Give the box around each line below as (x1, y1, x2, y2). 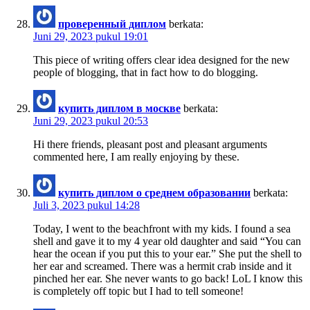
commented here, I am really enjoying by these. (33, 150, 239, 163)
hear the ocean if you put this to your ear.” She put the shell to (33, 247, 302, 259)
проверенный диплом (58, 17, 166, 30)
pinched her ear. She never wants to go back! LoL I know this (33, 272, 302, 284)
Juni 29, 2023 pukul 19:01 (33, 30, 148, 42)
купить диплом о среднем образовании (58, 186, 250, 199)
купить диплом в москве (58, 102, 181, 114)
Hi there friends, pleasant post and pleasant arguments (33, 138, 267, 150)
